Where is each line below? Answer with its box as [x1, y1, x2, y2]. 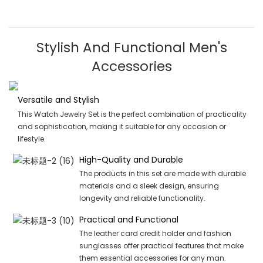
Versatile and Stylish [17, 94, 99, 106]
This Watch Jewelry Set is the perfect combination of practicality [17, 109, 247, 119]
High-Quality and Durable [79, 154, 183, 166]
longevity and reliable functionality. [79, 193, 205, 204]
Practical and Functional [79, 214, 178, 226]
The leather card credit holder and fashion [79, 228, 231, 239]
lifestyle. [17, 133, 46, 144]
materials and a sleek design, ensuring [79, 181, 219, 191]
